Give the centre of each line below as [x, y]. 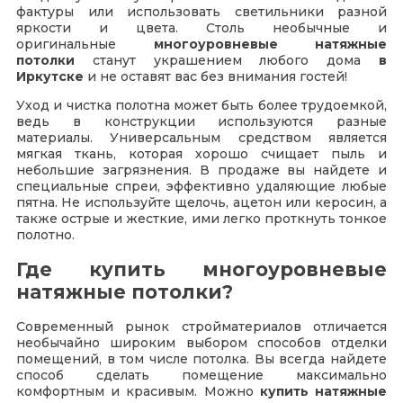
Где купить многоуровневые [201, 270]
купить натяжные [323, 392]
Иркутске [50, 76]
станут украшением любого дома [236, 60]
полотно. [45, 234]
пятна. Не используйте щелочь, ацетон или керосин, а [201, 202]
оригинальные [85, 44]
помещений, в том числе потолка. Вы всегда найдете [201, 359]
